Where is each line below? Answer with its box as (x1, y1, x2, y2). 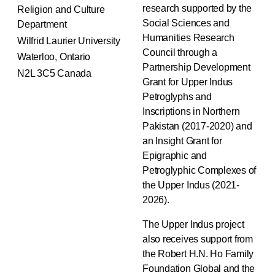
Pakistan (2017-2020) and (142, 120, 252, 131)
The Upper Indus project (142, 219, 244, 230)
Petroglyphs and (142, 91, 212, 102)
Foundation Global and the (142, 263, 255, 274)
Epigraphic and (142, 150, 207, 161)
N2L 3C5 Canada (17, 68, 91, 79)
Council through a (142, 47, 218, 58)
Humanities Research (142, 32, 234, 43)
